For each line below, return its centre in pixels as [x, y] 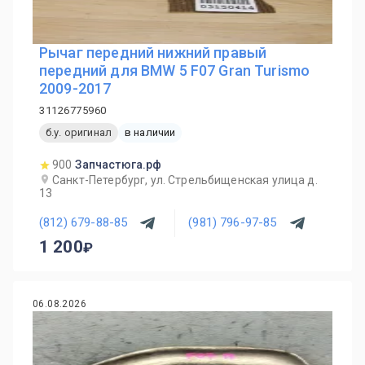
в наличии [150, 133]
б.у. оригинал [79, 133]
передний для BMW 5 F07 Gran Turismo [175, 70]
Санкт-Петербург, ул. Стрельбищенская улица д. [185, 180]
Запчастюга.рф [119, 164]
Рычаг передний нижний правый [153, 52]
